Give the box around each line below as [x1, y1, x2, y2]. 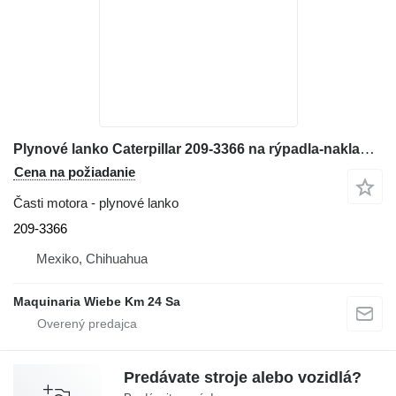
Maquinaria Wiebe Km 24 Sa [13, 294, 180, 309]
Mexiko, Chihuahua [36, 251, 148, 267]
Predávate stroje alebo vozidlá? [124, 369, 362, 387]
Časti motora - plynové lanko [13, 195, 179, 211]
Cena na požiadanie [14, 164, 135, 180]
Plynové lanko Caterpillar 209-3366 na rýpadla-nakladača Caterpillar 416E [360, 141, 375, 158]
